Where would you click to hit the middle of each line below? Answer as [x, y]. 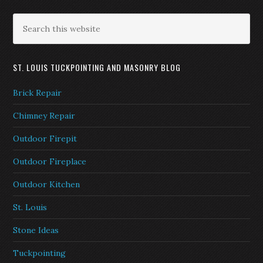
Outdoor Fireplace [50, 161]
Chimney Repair [44, 116]
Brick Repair [38, 93]
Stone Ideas [36, 230]
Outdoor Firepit [45, 139]
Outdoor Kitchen [47, 184]
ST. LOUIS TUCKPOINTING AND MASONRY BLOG [97, 67]
